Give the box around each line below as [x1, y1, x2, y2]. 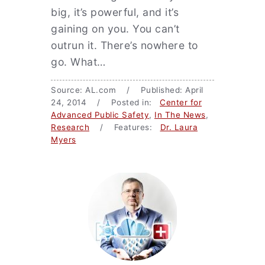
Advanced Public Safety [51, 110, 149, 119]
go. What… [51, 56, 106, 68]
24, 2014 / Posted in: [51, 98, 160, 107]
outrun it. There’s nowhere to [51, 39, 198, 51]
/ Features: [89, 122, 160, 132]
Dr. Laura [160, 122, 198, 132]
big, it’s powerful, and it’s [51, 6, 179, 18]
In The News [154, 110, 206, 119]
